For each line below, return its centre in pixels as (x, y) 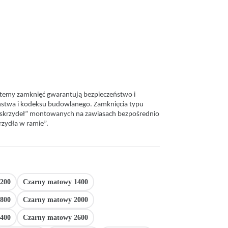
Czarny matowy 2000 (55, 199)
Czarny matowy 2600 (55, 217)
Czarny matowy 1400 (55, 182)
